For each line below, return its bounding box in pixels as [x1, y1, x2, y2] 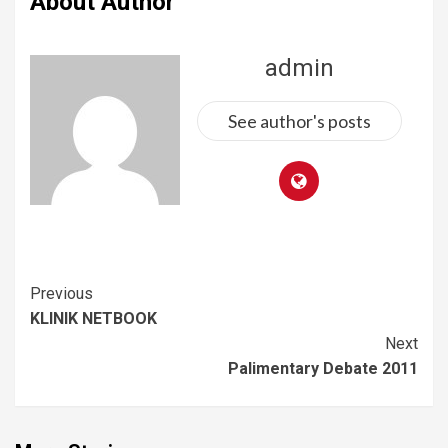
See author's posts [227, 109, 371, 132]
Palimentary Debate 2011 [228, 358, 418, 378]
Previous [30, 283, 93, 303]
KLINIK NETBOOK [30, 308, 157, 328]
